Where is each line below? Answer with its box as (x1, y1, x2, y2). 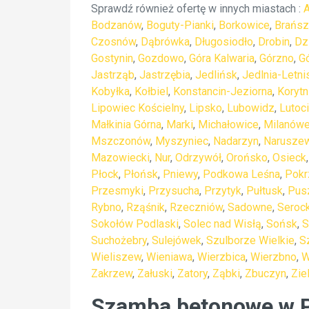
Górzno (259, 52, 294, 65)
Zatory (177, 267, 208, 280)
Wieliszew (91, 250, 141, 263)
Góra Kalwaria (189, 52, 255, 65)
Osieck (272, 151, 306, 164)
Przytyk (204, 184, 241, 197)
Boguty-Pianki (146, 19, 214, 32)
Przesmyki (91, 184, 143, 197)
